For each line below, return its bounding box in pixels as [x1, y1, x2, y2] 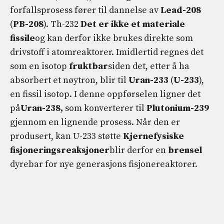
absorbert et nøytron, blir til [10, 74, 128, 86]
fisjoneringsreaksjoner [10, 144, 109, 156]
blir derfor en [109, 144, 168, 156]
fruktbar [69, 60, 108, 72]
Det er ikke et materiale [80, 18, 185, 30]
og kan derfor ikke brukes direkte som [35, 32, 193, 44]
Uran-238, [20, 102, 63, 114]
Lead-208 [160, 4, 201, 16]
